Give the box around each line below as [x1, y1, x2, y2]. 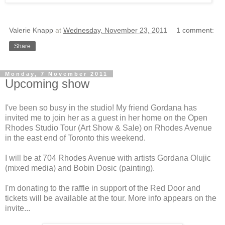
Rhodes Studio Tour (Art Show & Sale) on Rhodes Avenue [5, 123, 212, 132]
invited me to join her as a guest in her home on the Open [5, 113, 207, 122]
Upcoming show [5, 76, 89, 90]
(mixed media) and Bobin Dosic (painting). [5, 163, 155, 172]
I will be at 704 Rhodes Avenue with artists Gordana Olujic [5, 153, 211, 162]
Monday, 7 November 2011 [5, 70, 108, 77]
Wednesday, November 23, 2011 [63, 26, 167, 34]
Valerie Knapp [9, 26, 53, 34]
